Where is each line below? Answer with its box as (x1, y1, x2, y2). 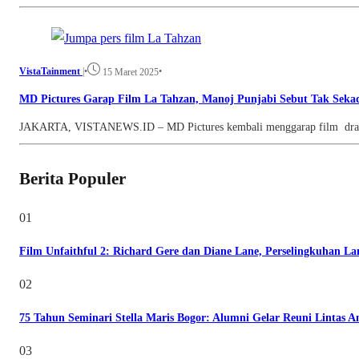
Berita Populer (19, 169, 126, 188)
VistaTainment (19, 66, 80, 77)
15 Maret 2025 (103, 67, 159, 78)
